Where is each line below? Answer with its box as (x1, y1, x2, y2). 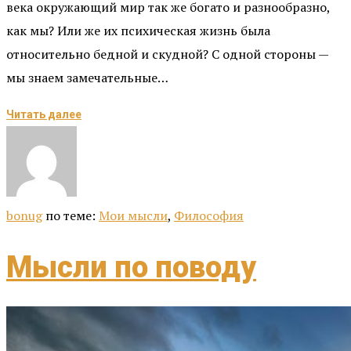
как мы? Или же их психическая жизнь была (6, 22, 270, 40)
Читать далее (6, 108, 81, 121)
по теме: (45, 207, 99, 225)
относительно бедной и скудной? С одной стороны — (6, 45, 328, 63)
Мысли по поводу (6, 249, 256, 284)
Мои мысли (99, 207, 168, 225)
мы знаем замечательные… (6, 69, 168, 87)
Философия (174, 207, 244, 225)
